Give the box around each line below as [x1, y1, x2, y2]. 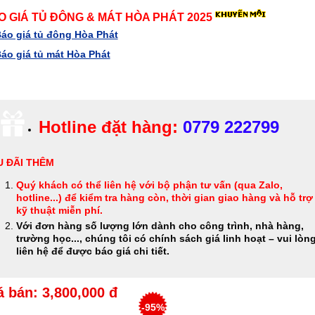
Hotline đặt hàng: [38, 117, 178, 137]
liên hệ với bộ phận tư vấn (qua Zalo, [103, 179, 283, 191]
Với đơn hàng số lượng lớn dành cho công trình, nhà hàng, [15, 219, 304, 231]
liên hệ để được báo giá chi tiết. [15, 245, 169, 257]
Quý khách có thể [15, 179, 104, 191]
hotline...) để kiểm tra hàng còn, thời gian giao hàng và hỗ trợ [15, 192, 313, 204]
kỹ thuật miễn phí [15, 205, 100, 217]
